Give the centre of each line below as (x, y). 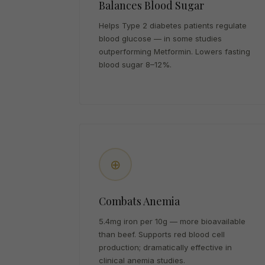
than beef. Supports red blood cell (162, 234)
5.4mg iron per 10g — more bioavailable (172, 221)
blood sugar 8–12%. (135, 64)
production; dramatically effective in (166, 247)
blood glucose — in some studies (161, 38)
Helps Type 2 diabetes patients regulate (173, 25)
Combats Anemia (140, 201)
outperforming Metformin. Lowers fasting (175, 51)
